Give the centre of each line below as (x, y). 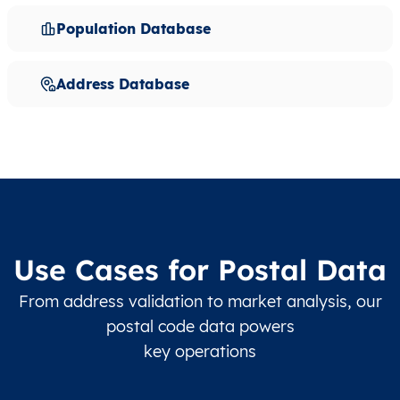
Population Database (133, 28)
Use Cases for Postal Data (200, 269)
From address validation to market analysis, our (200, 301)
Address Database (123, 83)
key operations (200, 351)
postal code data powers (200, 326)
